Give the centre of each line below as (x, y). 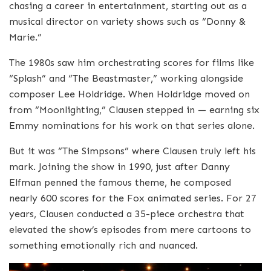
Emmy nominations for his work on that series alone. (132, 126)
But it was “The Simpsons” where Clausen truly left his (132, 151)
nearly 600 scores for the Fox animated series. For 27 (133, 198)
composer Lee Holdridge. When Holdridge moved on (129, 94)
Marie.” (25, 38)
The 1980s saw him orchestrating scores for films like (132, 63)
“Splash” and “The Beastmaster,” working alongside (126, 79)
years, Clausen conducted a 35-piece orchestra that (127, 214)
